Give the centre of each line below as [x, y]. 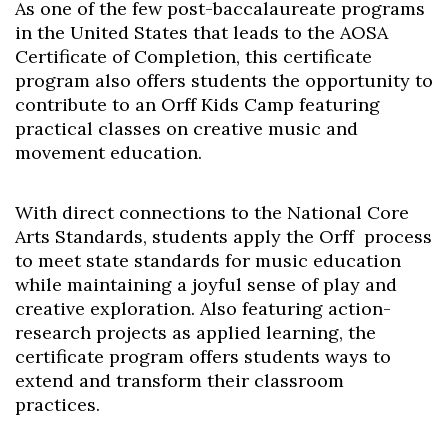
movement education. [108, 153]
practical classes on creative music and [186, 129]
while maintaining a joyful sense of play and [206, 285]
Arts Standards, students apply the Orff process [223, 237]
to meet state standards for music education [208, 261]
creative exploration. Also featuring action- [203, 309]
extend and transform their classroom [179, 381]
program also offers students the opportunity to [224, 81]
